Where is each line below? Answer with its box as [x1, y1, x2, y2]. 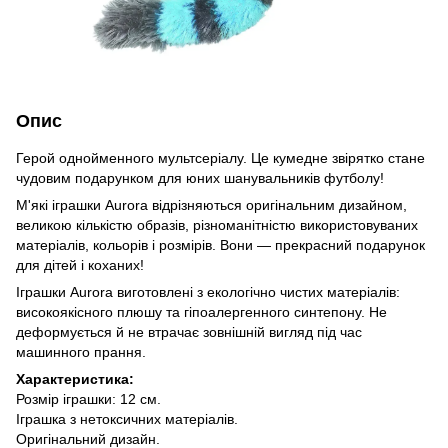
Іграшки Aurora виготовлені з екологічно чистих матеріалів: [16, 283, 400, 300]
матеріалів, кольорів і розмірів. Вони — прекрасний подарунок [16, 236, 425, 253]
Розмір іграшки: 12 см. [16, 390, 161, 407]
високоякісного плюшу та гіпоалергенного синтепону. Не [16, 303, 387, 320]
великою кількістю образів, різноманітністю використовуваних [16, 216, 418, 233]
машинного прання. [16, 343, 146, 360]
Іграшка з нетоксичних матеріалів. [16, 410, 238, 427]
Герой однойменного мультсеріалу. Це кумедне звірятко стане [16, 149, 425, 166]
